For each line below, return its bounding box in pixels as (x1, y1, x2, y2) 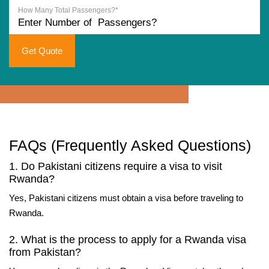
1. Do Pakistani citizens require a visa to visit (9, 160, 222, 172)
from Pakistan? (9, 246, 81, 258)
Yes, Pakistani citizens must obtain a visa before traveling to (9, 193, 243, 203)
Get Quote (22, 46, 62, 56)
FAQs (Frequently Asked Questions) (9, 137, 251, 154)
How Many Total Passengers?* (18, 6, 118, 14)
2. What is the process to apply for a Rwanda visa (9, 234, 246, 246)
